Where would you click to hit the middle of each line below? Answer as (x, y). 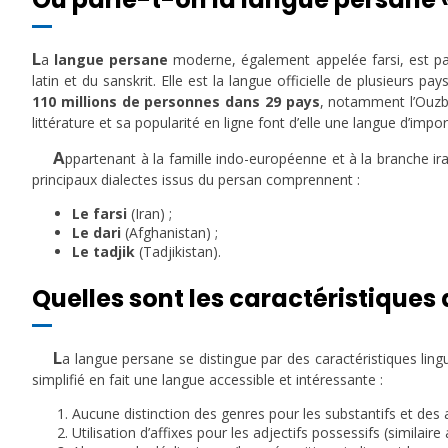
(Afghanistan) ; (169, 232)
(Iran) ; (149, 213)
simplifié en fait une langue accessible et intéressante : (207, 379)
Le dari (96, 232)
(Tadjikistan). (178, 251)
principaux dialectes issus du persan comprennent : (196, 179)
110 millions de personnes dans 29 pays (176, 101)
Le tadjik (103, 251)
